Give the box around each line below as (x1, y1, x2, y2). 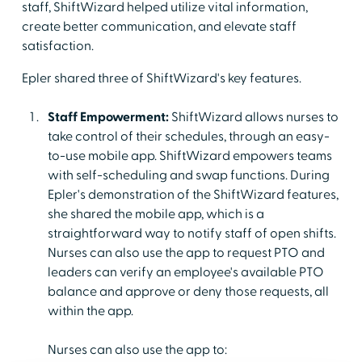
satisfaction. (21, 37, 94, 54)
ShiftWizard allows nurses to (168, 108, 339, 125)
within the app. (47, 302, 133, 319)
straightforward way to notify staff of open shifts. (47, 225, 336, 242)
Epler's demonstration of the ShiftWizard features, (47, 186, 339, 203)
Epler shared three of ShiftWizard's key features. (21, 69, 301, 86)
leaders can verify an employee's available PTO (47, 263, 324, 280)
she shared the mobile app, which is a (47, 205, 264, 222)
